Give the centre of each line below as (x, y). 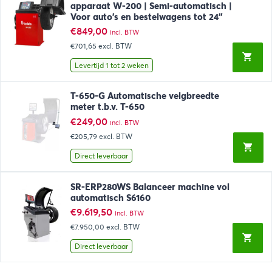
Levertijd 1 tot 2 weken (111, 66)
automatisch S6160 (110, 198)
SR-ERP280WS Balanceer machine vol (150, 187)
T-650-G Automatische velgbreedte (144, 96)
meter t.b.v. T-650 (107, 107)
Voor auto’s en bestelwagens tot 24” (146, 17)
